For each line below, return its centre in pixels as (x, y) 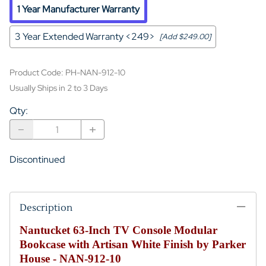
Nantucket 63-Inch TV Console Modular (118, 230)
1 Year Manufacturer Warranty (78, 9)
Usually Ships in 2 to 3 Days (58, 88)
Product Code (35, 73)
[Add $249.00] (185, 37)
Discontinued (37, 160)
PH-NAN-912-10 (95, 73)
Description (46, 208)
